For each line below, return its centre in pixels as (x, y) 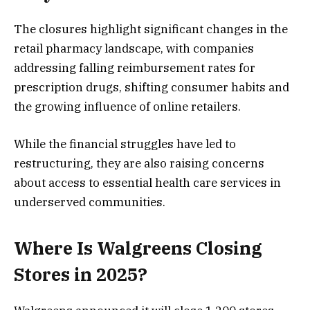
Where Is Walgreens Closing (138, 248)
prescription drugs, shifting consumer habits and (152, 87)
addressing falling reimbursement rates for (135, 67)
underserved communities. (90, 202)
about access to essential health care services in (147, 182)
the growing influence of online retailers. (127, 106)
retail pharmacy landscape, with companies (134, 48)
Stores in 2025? (81, 275)
